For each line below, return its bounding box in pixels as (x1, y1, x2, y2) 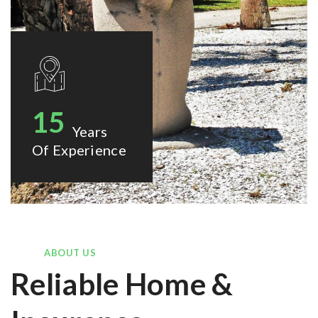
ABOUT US (44, 246, 96, 258)
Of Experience (32, 141, 126, 158)
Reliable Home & (11, 265, 234, 302)
